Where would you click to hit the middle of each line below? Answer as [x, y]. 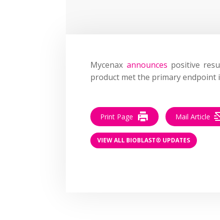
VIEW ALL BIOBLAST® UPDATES [144, 140]
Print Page [117, 116]
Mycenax [109, 65]
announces [147, 65]
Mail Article [193, 116]
